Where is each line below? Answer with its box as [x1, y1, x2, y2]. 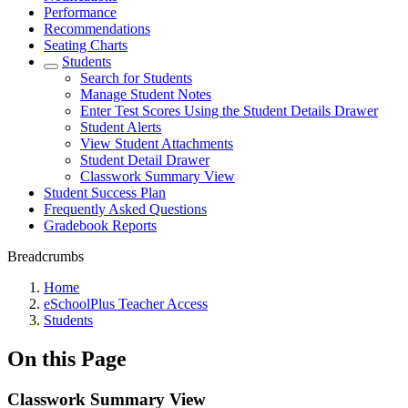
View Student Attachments [80, 136, 233, 151]
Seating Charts [44, 37, 127, 53]
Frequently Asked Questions [44, 201, 207, 217]
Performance [44, 5, 117, 20]
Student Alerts [80, 119, 161, 135]
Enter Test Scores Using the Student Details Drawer [80, 103, 378, 118]
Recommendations [44, 21, 150, 36]
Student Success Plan [44, 185, 166, 200]
